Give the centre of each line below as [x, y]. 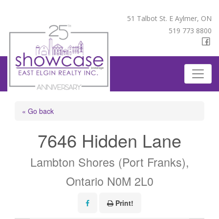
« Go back [38, 111]
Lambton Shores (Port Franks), [109, 162]
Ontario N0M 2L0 [109, 181]
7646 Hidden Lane [109, 140]
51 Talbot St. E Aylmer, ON [169, 18]
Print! [124, 203]
